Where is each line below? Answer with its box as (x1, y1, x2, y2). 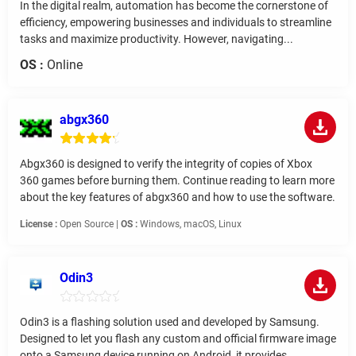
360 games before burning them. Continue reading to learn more (20, 173, 335, 187)
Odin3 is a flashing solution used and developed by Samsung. (20, 315, 319, 328)
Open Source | (57, 218, 121, 230)
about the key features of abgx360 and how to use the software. (20, 190, 335, 203)
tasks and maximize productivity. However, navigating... (20, 32, 293, 45)
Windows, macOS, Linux (137, 218, 242, 230)
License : (20, 218, 57, 230)
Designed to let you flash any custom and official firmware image (20, 331, 336, 345)
